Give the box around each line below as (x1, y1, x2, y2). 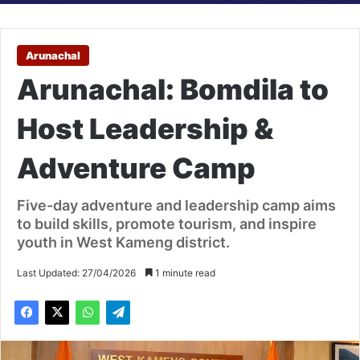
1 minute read (153, 267, 215, 280)
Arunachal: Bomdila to (17, 72, 329, 107)
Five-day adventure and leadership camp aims (17, 197, 336, 215)
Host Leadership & (17, 112, 273, 146)
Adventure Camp (17, 151, 256, 186)
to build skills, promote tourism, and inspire (17, 215, 317, 233)
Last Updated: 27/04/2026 (17, 267, 136, 280)
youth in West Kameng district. (17, 234, 230, 252)
